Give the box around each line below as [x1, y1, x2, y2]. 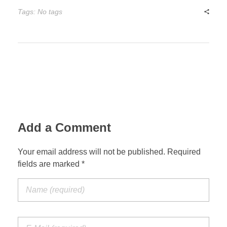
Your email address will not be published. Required [18, 147, 201, 156]
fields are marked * [18, 159, 85, 168]
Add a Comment [18, 121, 111, 135]
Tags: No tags [18, 8, 62, 16]
